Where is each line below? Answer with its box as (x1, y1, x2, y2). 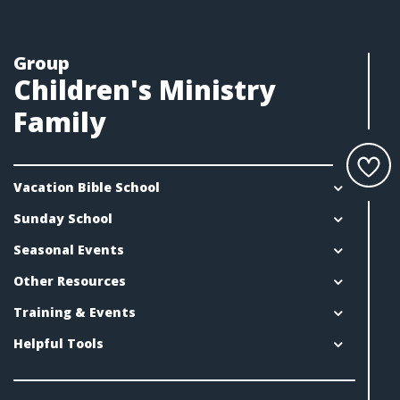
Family (13, 104, 105, 141)
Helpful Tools (13, 335, 104, 353)
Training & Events (13, 304, 136, 321)
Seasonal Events (13, 241, 124, 259)
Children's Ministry (13, 71, 275, 109)
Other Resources (13, 272, 126, 290)
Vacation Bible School (13, 179, 160, 196)
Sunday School (13, 210, 112, 228)
